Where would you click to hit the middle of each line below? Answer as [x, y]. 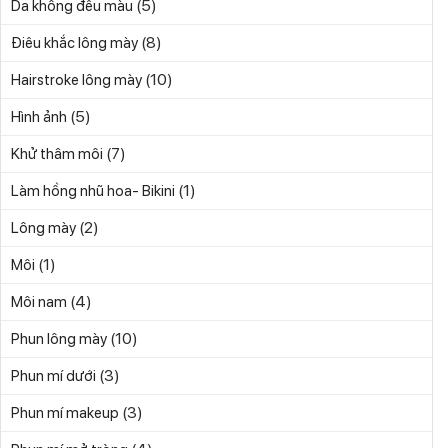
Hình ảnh [39, 117]
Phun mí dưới [53, 376]
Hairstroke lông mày [76, 80]
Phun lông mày [59, 339]
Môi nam [39, 302]
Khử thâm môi [57, 154]
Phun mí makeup [65, 413]
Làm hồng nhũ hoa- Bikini [93, 191]
